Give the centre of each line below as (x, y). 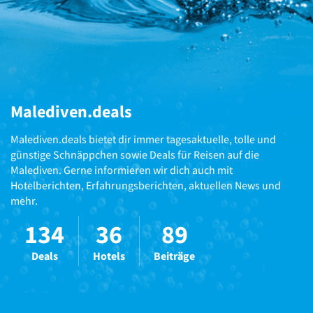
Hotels (109, 255)
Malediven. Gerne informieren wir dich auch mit (122, 169)
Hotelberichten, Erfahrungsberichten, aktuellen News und (146, 185)
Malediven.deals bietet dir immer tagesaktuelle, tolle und (143, 139)
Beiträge (174, 255)
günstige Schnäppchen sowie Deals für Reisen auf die (135, 154)
